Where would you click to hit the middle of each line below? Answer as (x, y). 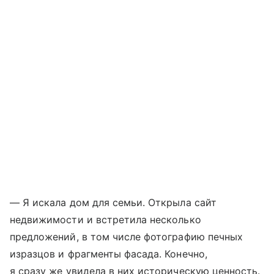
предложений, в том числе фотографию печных (127, 236)
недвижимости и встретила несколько (106, 219)
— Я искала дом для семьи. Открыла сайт (113, 202)
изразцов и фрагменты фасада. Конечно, (109, 254)
